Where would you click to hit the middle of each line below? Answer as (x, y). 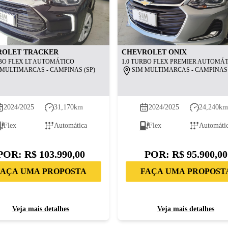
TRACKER (41, 52)
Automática (71, 125)
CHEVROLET (144, 52)
